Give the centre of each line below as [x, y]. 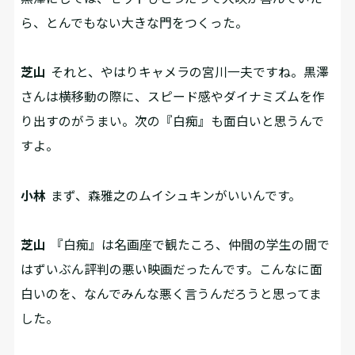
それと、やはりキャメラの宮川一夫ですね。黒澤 [188, 72]
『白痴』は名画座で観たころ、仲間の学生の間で [188, 245]
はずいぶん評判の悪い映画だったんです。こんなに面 [172, 269]
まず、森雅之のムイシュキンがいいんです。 [174, 195]
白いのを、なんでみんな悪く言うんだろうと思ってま [172, 294]
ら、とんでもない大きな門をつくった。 [135, 22]
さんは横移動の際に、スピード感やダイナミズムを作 [173, 97]
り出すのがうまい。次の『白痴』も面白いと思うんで [173, 121]
